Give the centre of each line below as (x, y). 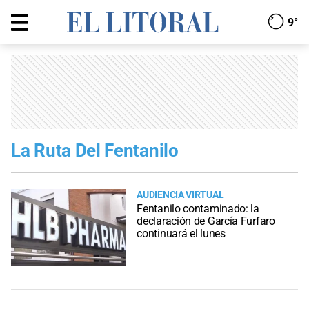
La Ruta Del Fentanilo (95, 150)
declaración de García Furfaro (206, 221)
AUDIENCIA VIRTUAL (180, 195)
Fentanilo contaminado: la (198, 209)
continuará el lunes (181, 234)
